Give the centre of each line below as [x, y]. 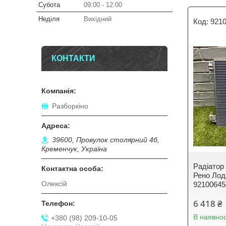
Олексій [54, 184]
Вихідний [98, 19]
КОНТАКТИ [73, 58]
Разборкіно [70, 106]
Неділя [49, 19]
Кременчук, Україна [74, 149]
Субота [49, 5]
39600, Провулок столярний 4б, [106, 140]
